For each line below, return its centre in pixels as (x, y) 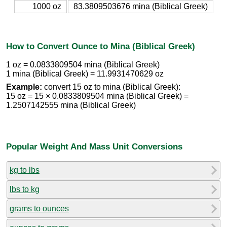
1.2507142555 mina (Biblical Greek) (71, 105)
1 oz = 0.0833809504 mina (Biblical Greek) (83, 65)
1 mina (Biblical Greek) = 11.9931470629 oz (85, 74)
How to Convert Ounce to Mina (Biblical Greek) (101, 46)
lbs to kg (25, 189)
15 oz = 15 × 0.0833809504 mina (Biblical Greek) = (97, 96)
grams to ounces (39, 208)
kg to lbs (25, 170)
